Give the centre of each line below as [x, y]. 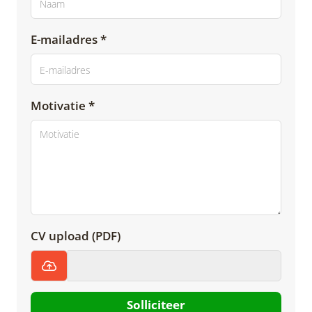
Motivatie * [63, 105]
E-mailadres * [69, 39]
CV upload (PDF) [76, 235]
